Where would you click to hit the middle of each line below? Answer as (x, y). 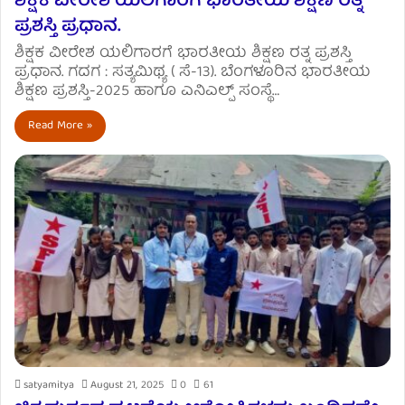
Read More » (60, 127)
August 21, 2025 (127, 385)
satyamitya (49, 385)
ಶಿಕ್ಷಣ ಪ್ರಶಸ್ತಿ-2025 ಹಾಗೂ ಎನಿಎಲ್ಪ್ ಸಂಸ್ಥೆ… (147, 92)
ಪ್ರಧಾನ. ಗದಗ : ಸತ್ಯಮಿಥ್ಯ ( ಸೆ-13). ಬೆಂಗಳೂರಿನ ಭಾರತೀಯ (193, 73)
